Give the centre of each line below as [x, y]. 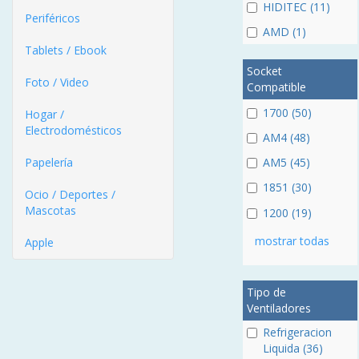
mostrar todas [292, 240]
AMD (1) [284, 32]
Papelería [49, 162]
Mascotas [50, 210]
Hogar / [44, 114]
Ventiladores [278, 308]
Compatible [276, 87]
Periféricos [52, 18]
